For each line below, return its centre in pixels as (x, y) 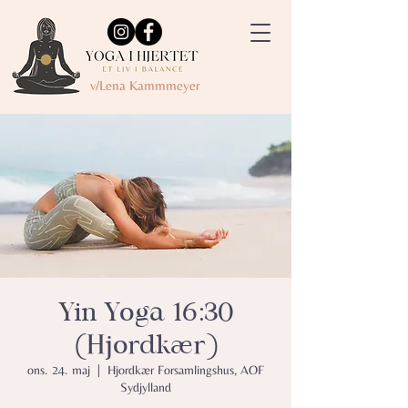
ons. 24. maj (59, 370)
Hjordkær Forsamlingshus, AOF (186, 370)
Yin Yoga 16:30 (146, 312)
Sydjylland (146, 387)
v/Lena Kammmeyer (145, 85)
